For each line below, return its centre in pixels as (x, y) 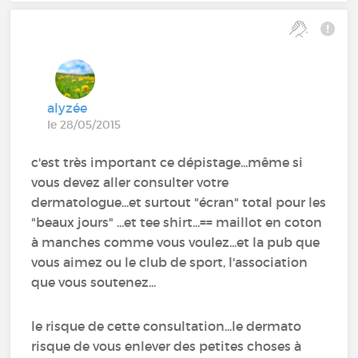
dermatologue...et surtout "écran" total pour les (179, 202)
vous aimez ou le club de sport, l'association (170, 262)
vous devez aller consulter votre (130, 182)
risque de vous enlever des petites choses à (167, 346)
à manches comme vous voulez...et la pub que (176, 242)
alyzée (68, 108)
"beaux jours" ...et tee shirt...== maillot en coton (177, 222)
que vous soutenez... (94, 282)
